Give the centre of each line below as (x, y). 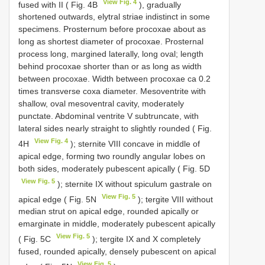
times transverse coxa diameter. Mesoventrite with (112, 91)
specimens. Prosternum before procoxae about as (112, 29)
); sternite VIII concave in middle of (134, 143)
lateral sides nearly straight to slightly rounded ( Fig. (115, 129)
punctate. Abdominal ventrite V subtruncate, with (109, 116)
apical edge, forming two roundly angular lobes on (112, 156)
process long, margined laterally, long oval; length (111, 54)
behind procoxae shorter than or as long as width (110, 67)
